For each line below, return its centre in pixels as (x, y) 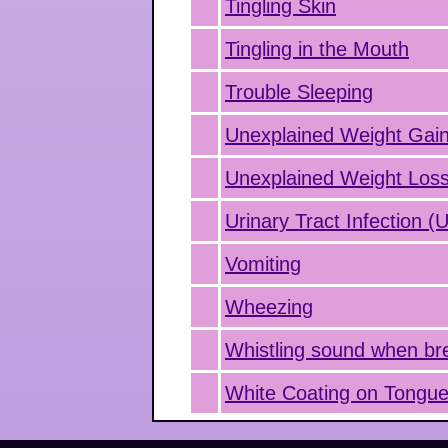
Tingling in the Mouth (317, 49)
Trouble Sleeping (299, 92)
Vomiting (263, 264)
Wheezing (269, 307)
